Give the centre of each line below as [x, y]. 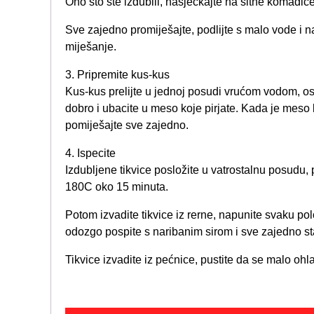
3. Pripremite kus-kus [117, 75]
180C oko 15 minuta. [117, 187]
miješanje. [91, 47]
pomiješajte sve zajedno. [127, 125]
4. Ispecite [90, 153]
